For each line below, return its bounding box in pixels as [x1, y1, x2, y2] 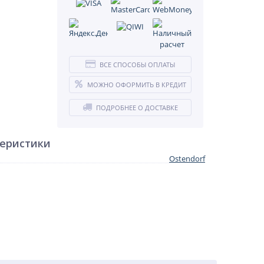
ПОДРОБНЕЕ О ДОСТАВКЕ [96, 103, 178, 112]
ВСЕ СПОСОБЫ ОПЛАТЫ [100, 60, 175, 69]
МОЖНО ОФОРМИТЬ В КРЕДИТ [87, 80, 186, 89]
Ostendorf [169, 153, 205, 164]
